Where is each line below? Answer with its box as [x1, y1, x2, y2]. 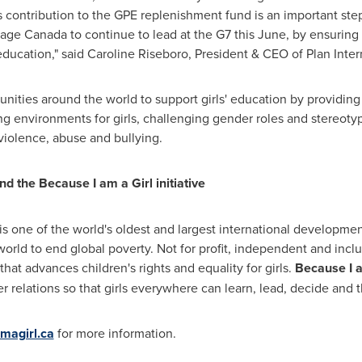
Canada [23, 25, 67, 43]
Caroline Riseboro [86, 44, 188, 62]
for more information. [53, 324, 176, 342]
